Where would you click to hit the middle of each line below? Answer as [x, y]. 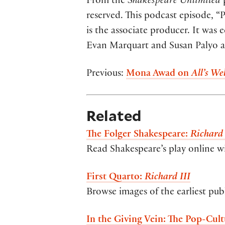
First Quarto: [116, 178]
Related [114, 116]
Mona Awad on [159, 75]
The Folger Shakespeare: [138, 135]
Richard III [167, 178]
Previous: [106, 75]
